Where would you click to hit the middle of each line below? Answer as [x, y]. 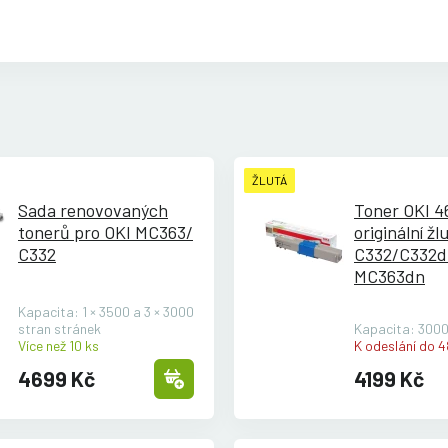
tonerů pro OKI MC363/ [105, 232]
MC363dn [389, 276]
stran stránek [59, 329]
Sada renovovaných [93, 210]
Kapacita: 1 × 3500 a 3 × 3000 [106, 312]
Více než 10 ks [58, 346]
